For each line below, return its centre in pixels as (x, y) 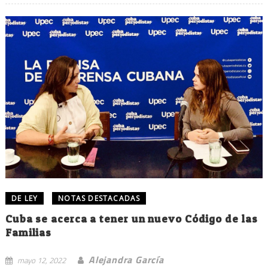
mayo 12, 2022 (41, 260)
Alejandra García (126, 260)
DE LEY (25, 198)
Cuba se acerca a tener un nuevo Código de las (131, 219)
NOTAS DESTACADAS (99, 198)
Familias (28, 232)
